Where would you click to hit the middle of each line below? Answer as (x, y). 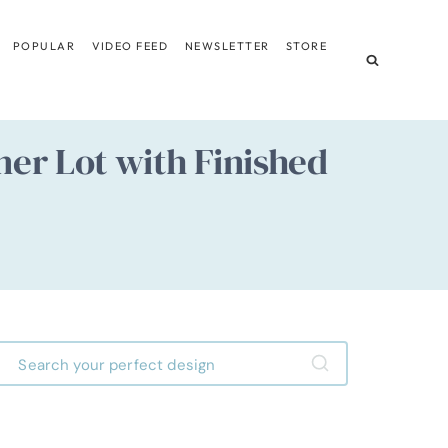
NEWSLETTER (227, 45)
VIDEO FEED (130, 45)
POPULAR (44, 45)
